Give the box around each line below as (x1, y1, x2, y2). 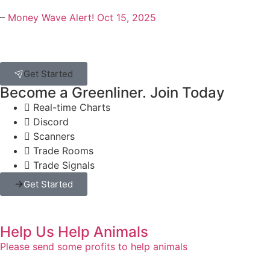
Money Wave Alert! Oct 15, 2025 (8, 11, 156, 24)
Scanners (33, 130, 75, 143)
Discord (33, 116, 69, 128)
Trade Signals (33, 159, 95, 172)
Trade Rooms (33, 145, 93, 157)
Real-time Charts (33, 101, 110, 114)
